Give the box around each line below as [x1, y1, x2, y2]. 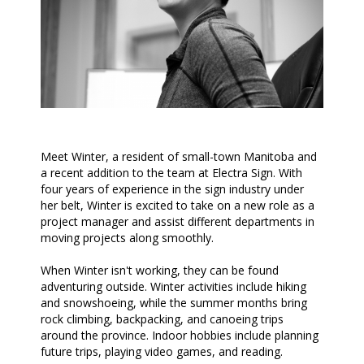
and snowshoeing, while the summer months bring [41, 294, 307, 310]
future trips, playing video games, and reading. [41, 343, 283, 359]
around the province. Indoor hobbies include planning [41, 327, 318, 343]
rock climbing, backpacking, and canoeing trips [41, 310, 284, 327]
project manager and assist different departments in [41, 213, 314, 229]
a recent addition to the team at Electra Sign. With [41, 164, 302, 180]
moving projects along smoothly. [41, 229, 214, 245]
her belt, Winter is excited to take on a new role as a [41, 197, 314, 213]
